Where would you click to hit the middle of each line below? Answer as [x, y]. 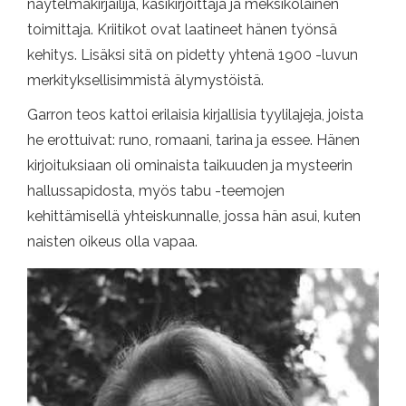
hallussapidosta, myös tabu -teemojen [156, 190]
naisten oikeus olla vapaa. [112, 241]
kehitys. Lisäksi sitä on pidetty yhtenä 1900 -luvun [193, 54]
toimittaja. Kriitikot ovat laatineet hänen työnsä [182, 29]
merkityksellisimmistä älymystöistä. [145, 80]
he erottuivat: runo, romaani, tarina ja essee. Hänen [193, 140]
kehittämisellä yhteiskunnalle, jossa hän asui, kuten [194, 216]
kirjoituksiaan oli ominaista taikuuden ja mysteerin [190, 165]
